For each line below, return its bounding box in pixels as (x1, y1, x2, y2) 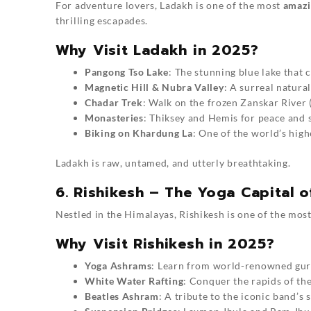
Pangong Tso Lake (85, 65, 169, 78)
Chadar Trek (85, 96, 143, 108)
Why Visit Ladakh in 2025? (56, 39, 259, 60)
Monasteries (85, 111, 144, 124)
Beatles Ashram (85, 289, 159, 302)
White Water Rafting (85, 274, 184, 287)
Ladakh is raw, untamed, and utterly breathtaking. (56, 156, 291, 169)
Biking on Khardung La (85, 126, 193, 139)
